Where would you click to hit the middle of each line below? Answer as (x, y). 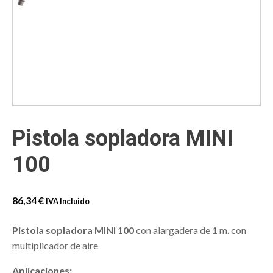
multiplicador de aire (55, 246)
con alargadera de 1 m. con (190, 230)
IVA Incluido (68, 201)
